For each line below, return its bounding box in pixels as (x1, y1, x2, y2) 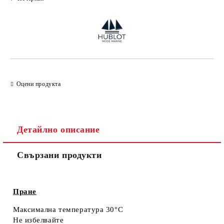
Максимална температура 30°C (13, 205, 123, 213)
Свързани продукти (17, 150, 102, 160)
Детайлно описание (17, 124, 100, 134)
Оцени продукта (16, 80, 61, 87)
